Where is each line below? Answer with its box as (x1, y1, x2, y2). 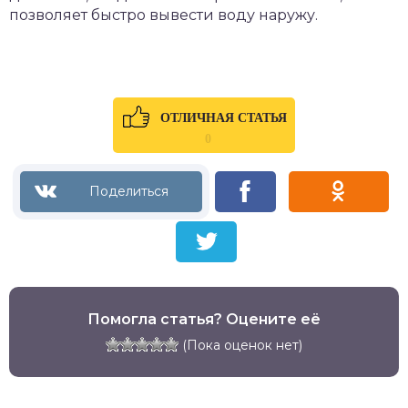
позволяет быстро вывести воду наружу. (9, 5, 318, 24)
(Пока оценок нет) (178, 336, 302, 353)
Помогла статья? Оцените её (87, 310, 321, 328)
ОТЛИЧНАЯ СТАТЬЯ (159, 110, 287, 125)
